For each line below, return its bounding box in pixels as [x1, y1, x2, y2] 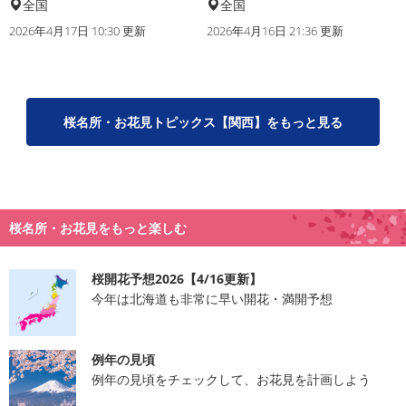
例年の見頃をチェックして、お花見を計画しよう [91, 370, 371, 388]
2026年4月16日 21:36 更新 [207, 22, 344, 39]
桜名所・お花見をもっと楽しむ [9, 218, 187, 237]
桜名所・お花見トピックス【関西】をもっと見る [63, 112, 343, 130]
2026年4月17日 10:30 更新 [9, 22, 146, 39]
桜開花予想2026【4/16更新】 [91, 269, 262, 287]
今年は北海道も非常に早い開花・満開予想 [91, 289, 333, 307]
